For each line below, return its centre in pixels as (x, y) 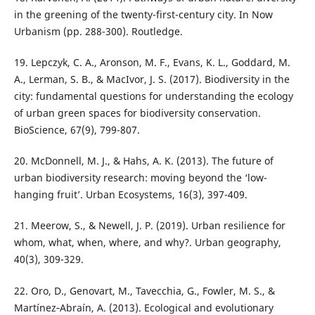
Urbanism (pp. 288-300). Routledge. (98, 32)
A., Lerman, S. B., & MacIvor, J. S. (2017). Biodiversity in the (152, 79)
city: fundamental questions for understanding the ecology (153, 96)
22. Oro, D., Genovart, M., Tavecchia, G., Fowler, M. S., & (144, 290)
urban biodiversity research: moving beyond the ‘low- (140, 178)
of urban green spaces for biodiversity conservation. (137, 113)
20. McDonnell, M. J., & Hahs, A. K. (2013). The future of (143, 161)
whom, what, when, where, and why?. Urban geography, (147, 243)
